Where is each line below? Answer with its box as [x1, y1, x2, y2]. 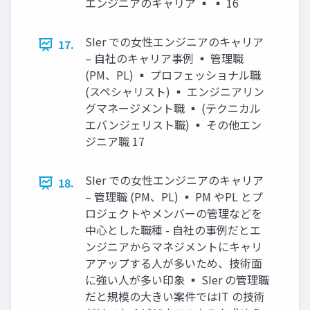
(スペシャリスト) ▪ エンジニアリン [85, 83, 264, 100]
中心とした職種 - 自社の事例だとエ [85, 221, 261, 239]
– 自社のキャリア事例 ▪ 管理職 [85, 50, 244, 67]
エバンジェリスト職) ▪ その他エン [85, 116, 262, 134]
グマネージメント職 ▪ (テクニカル [85, 100, 261, 117]
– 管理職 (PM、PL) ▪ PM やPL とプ [85, 188, 263, 206]
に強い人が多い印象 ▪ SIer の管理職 [85, 271, 269, 289]
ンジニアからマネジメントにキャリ [85, 238, 262, 255]
